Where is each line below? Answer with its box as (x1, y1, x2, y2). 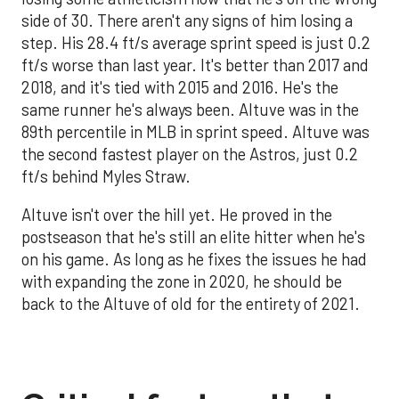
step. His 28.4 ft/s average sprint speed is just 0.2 (21, 32, 370, 53)
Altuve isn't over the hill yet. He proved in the (21, 205, 332, 225)
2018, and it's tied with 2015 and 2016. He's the (21, 77, 338, 97)
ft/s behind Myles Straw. (21, 166, 191, 186)
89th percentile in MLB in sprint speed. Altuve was (21, 121, 370, 142)
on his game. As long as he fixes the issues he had (21, 249, 367, 270)
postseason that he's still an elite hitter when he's (21, 227, 365, 248)
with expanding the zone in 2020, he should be (21, 272, 342, 292)
